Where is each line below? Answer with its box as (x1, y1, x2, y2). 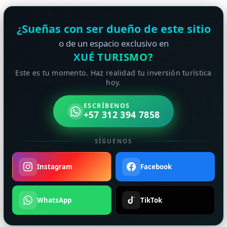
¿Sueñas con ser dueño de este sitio (16, 21, 211, 36)
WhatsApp (37, 195, 71, 205)
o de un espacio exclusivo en (58, 37, 169, 50)
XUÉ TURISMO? (73, 50, 154, 64)
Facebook (140, 162, 172, 171)
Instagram (37, 162, 72, 171)
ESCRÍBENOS (83, 101, 130, 110)
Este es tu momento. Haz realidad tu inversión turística (15, 68, 212, 78)
